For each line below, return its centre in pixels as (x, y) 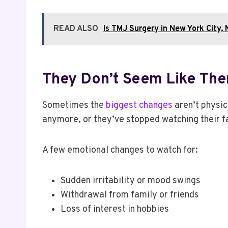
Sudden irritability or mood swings (131, 181)
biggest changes (139, 105)
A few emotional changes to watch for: (120, 150)
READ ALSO (76, 29)
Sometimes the (74, 105)
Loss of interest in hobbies (115, 209)
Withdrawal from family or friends (130, 195)
